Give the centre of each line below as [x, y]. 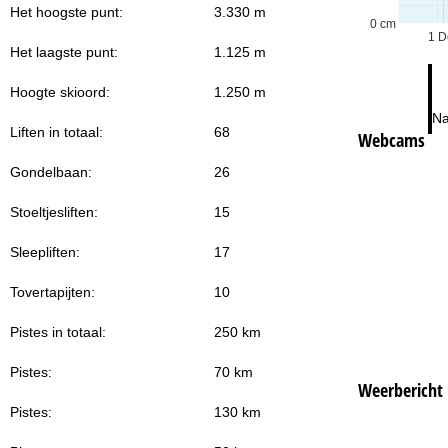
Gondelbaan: [51, 171]
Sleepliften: [45, 251]
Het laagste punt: [64, 51]
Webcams [391, 139]
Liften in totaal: [56, 131]
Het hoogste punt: [66, 11]
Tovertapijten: [52, 291]
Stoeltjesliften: [54, 211]
